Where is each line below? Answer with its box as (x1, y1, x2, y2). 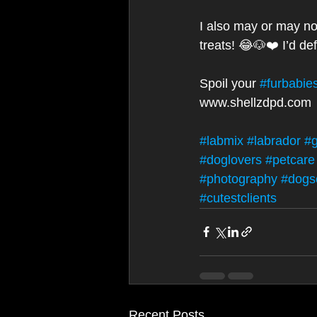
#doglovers (200, 152, 262, 167)
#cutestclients (200, 190, 277, 205)
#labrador (247, 133, 301, 148)
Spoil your (200, 76, 260, 91)
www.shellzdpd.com (200, 95, 315, 110)
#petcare (265, 152, 315, 167)
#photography (200, 171, 277, 186)
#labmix (200, 133, 243, 148)
